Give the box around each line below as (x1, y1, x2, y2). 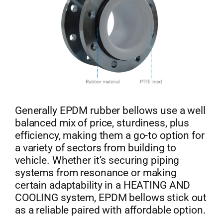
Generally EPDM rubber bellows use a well (14, 104, 206, 116)
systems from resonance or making (14, 166, 177, 179)
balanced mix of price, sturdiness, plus (14, 116, 190, 129)
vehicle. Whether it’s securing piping (14, 154, 180, 166)
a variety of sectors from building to (14, 141, 177, 154)
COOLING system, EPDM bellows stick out (14, 191, 207, 204)
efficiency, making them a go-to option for (14, 129, 205, 141)
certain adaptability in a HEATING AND (14, 179, 191, 191)
